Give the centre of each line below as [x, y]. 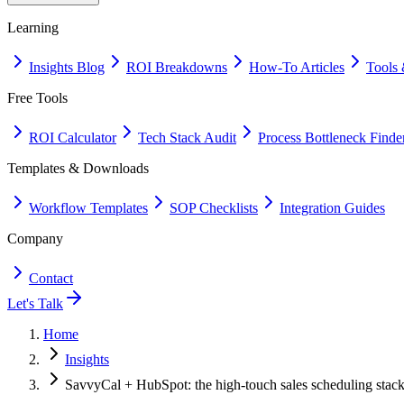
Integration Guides [332, 208]
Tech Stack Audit [187, 138]
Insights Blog [67, 67]
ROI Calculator [73, 138]
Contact [51, 278]
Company [35, 239]
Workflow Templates [88, 208]
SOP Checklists [214, 208]
